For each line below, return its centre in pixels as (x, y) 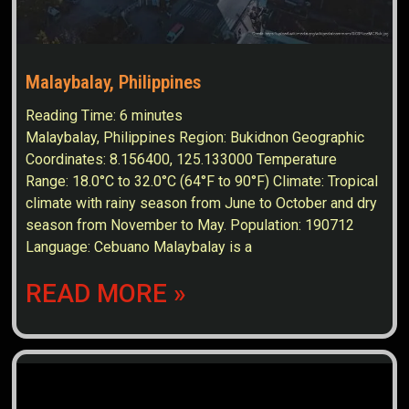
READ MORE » (106, 294)
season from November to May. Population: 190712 (190, 225)
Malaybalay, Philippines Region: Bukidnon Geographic (195, 138)
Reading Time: (73, 116)
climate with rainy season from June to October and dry (202, 204)
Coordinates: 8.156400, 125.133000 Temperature (182, 160)
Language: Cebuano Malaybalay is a (139, 247)
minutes (157, 116)
